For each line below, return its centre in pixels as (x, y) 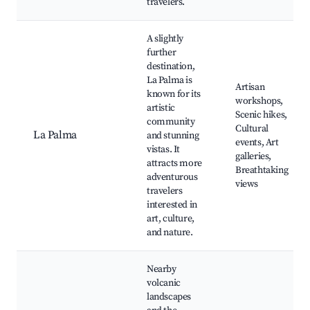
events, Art (257, 143)
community (171, 122)
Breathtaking (262, 171)
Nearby (162, 270)
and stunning (173, 136)
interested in (172, 205)
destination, (171, 67)
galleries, (253, 157)
